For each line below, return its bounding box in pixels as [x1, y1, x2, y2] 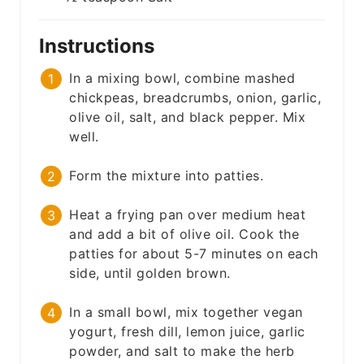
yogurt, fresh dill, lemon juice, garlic [69, 323, 305, 340]
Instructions [39, 34, 160, 58]
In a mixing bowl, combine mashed [69, 70, 296, 87]
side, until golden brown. [69, 265, 231, 282]
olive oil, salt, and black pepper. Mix [69, 109, 306, 126]
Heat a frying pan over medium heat [69, 206, 306, 223]
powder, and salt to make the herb [69, 343, 295, 360]
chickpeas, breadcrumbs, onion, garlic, [69, 89, 322, 106]
